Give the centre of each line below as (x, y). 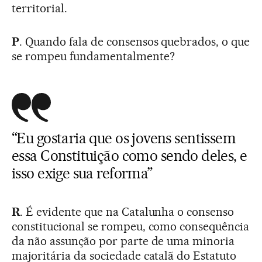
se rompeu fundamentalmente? (93, 56)
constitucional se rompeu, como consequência (131, 226)
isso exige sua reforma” (82, 173)
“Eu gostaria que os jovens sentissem (124, 138)
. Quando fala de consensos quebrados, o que (135, 41)
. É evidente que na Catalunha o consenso (127, 211)
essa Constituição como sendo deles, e (130, 155)
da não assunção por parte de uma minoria (123, 241)
